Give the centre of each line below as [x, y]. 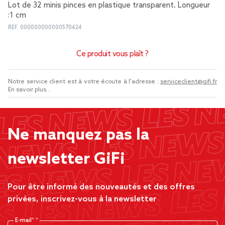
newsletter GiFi [66, 159]
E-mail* [25, 220]
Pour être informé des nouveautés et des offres [101, 187]
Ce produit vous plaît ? [113, 54]
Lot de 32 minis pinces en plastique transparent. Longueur [109, 6]
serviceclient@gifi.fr [189, 82]
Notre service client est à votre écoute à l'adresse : [84, 82]
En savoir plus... [29, 90]
